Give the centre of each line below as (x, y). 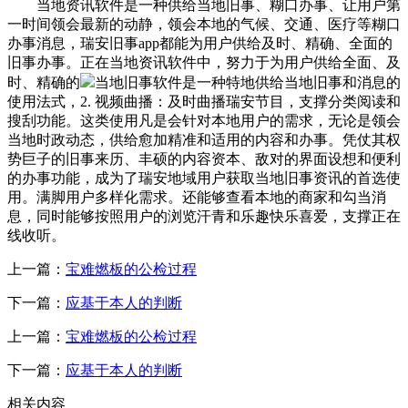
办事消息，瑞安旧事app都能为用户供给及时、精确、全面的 (200, 43)
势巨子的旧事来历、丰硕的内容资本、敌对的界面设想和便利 (204, 158)
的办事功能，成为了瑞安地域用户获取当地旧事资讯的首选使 (204, 178)
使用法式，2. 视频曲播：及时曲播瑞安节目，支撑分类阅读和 (204, 101)
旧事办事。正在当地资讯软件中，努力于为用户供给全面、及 (204, 62)
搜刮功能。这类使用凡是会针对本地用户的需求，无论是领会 (204, 120)
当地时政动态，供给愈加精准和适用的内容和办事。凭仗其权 (204, 139)
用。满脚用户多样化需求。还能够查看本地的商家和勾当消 (197, 197)
